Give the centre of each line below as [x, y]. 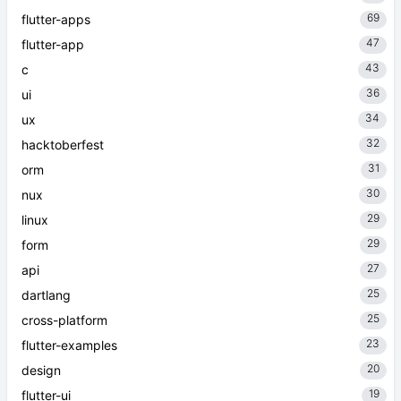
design [41, 370]
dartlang [46, 295]
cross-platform [64, 320]
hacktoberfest [63, 145]
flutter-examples [69, 345]
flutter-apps [56, 19]
